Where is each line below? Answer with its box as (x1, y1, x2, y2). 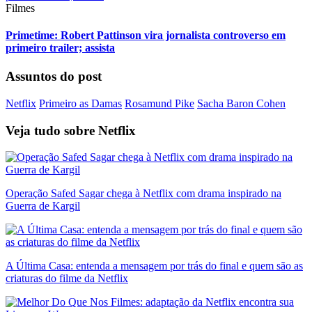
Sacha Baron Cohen (197, 97, 286, 109)
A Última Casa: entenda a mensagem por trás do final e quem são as (6, 260, 303, 272)
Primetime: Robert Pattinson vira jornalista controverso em (6, 29, 286, 41)
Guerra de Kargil (6, 200, 80, 212)
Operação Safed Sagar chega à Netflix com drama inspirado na (6, 187, 281, 200)
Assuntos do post (6, 69, 102, 84)
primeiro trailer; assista (6, 41, 115, 54)
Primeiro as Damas (39, 97, 122, 109)
